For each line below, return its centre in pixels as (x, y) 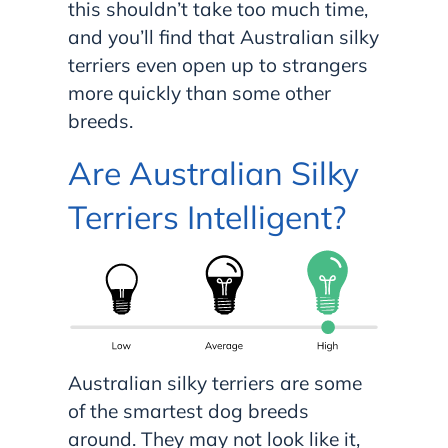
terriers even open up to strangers (218, 65)
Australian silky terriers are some (215, 382)
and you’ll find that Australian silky (223, 37)
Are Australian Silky (213, 173)
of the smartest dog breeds (188, 410)
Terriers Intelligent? (207, 217)
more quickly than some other (199, 93)
